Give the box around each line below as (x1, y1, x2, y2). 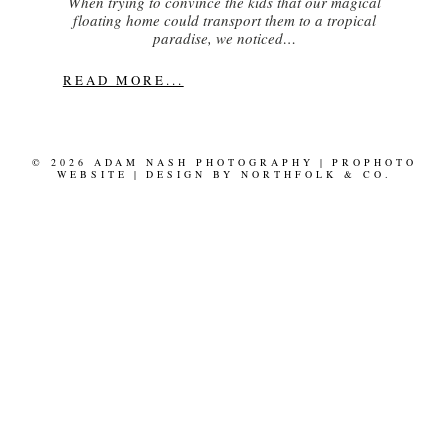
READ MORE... (62, 70, 184, 89)
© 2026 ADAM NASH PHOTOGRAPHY (31, 154, 314, 169)
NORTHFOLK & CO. (240, 166, 392, 181)
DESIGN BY (145, 166, 241, 181)
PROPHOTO (331, 154, 417, 169)
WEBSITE (56, 166, 128, 181)
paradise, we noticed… (152, 27, 296, 48)
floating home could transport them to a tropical (72, 9, 376, 30)
